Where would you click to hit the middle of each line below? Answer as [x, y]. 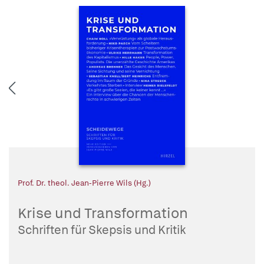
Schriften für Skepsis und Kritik [102, 230]
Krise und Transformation [103, 213]
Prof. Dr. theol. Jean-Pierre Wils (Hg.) [84, 183]
